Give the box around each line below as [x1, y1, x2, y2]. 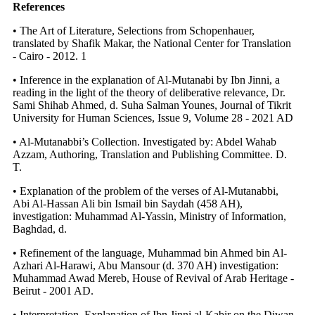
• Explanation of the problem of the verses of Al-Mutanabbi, [13, 184, 278, 197]
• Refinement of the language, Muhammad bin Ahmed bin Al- [13, 246, 287, 259]
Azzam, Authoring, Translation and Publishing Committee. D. [13, 148, 287, 160]
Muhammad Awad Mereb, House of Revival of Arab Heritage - [13, 271, 294, 284]
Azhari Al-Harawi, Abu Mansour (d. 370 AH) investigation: [13, 259, 278, 271]
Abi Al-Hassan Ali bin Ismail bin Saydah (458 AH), [13, 197, 243, 210]
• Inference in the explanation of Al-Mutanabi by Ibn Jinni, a [13, 73, 280, 86]
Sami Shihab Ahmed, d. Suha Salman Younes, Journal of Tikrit [13, 98, 291, 111]
